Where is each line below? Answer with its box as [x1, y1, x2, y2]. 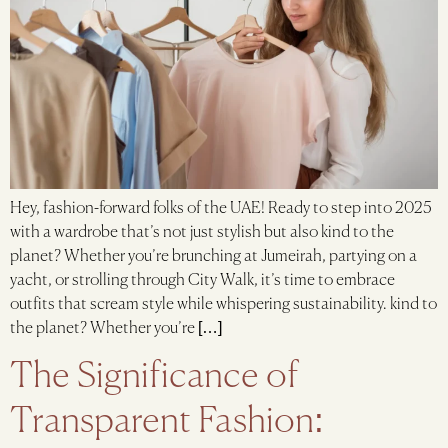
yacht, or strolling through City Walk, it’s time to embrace [10, 272, 395, 289]
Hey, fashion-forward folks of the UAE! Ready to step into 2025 [10, 200, 432, 217]
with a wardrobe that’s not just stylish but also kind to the [10, 224, 394, 241]
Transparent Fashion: [10, 405, 324, 441]
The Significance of [10, 360, 299, 396]
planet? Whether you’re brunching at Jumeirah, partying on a [10, 248, 417, 265]
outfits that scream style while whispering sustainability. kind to [10, 296, 437, 313]
